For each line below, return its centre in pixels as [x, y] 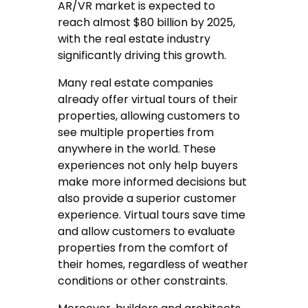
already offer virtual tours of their [148, 99]
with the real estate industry [134, 38]
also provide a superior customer [147, 198]
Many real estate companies [136, 82]
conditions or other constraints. [143, 280]
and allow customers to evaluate [147, 231]
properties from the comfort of [143, 247]
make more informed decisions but [153, 181]
